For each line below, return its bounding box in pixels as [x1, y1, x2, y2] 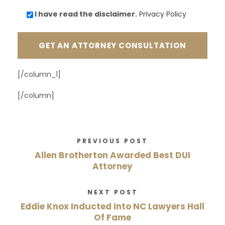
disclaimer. [94, 9, 137, 19]
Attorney [92, 160, 133, 172]
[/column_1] [18, 69, 61, 79]
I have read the [35, 9, 94, 19]
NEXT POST [87, 188, 138, 196]
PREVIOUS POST [77, 137, 148, 145]
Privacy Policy [139, 9, 186, 19]
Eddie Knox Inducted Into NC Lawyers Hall [21, 200, 204, 212]
